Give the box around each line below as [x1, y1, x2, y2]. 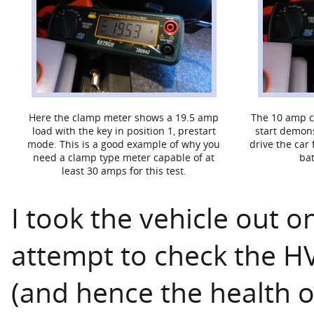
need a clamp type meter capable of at [33, 151, 215, 165]
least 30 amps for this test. [62, 164, 186, 178]
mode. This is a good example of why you [27, 137, 221, 151]
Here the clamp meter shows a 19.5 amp [29, 111, 219, 125]
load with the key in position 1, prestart [32, 124, 216, 138]
